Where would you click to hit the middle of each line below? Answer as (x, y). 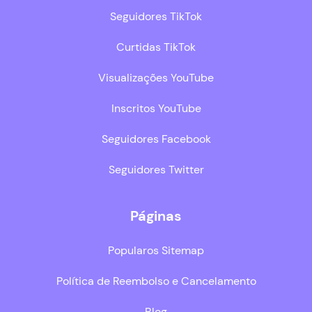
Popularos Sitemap (156, 251)
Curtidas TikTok (156, 47)
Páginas (156, 216)
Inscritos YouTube (156, 109)
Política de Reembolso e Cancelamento (156, 281)
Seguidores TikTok (156, 17)
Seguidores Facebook (156, 139)
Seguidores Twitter (156, 170)
